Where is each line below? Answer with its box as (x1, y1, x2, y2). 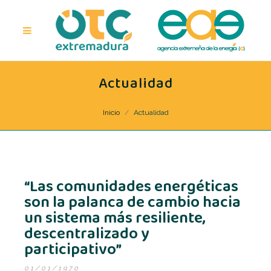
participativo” (24, 237, 122, 263)
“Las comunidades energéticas (24, 174, 238, 200)
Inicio (102, 108, 120, 117)
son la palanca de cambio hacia (24, 190, 241, 215)
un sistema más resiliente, (24, 206, 206, 231)
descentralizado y (24, 221, 149, 247)
